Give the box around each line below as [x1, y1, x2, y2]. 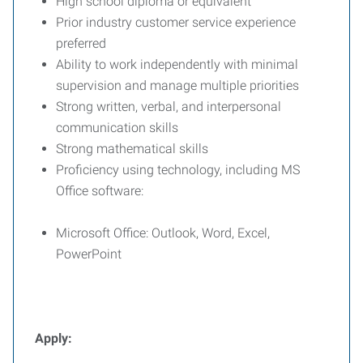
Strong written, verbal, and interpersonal [56, 99, 281, 114]
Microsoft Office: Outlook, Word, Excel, [56, 225, 270, 241]
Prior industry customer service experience [56, 15, 296, 30]
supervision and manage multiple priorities [56, 78, 299, 93]
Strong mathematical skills [56, 141, 208, 156]
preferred [56, 36, 106, 51]
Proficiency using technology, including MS [56, 162, 300, 177]
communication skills [56, 120, 178, 135]
